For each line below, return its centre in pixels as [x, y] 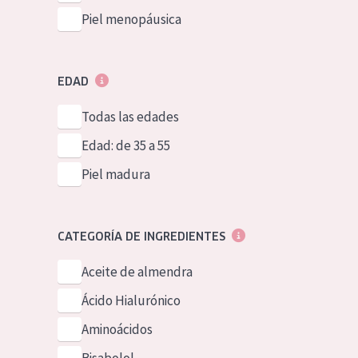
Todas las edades [130, 117]
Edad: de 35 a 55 [125, 145]
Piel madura [115, 174]
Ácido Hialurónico [131, 300]
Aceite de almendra [137, 272]
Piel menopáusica [131, 19]
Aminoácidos [117, 329]
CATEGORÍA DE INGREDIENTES [141, 237]
